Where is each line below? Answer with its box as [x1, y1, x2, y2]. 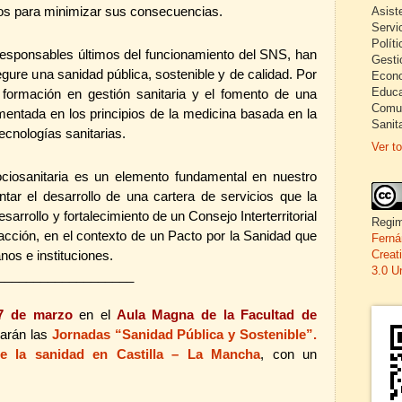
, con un [260, 346, 318, 362]
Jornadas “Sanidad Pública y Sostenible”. [51, 327, 318, 342]
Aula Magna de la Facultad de [116, 307, 317, 322]
